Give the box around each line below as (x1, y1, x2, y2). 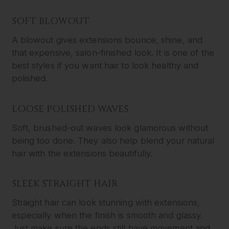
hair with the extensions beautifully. (11, 148, 153, 158)
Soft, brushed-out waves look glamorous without (11, 122, 209, 133)
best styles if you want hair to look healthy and (11, 60, 199, 71)
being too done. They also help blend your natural (11, 135, 215, 146)
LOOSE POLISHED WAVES (11, 102, 128, 116)
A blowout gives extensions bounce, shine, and (11, 35, 203, 45)
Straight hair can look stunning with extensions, (11, 197, 200, 208)
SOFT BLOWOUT (11, 15, 89, 28)
